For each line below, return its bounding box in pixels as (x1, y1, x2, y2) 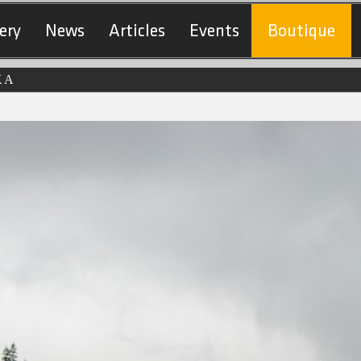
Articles (109, 20, 165, 42)
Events (189, 20, 239, 42)
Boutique (268, 20, 335, 42)
